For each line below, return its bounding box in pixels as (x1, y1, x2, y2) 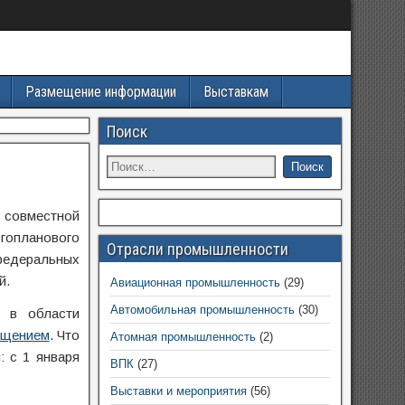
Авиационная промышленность (109, 276, 280, 289)
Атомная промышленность (109, 330, 256, 344)
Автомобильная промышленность (109, 303, 295, 316)
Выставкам (203, 83, 268, 100)
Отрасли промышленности (106, 240, 288, 259)
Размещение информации (25, 83, 176, 100)
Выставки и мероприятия (109, 384, 247, 398)
